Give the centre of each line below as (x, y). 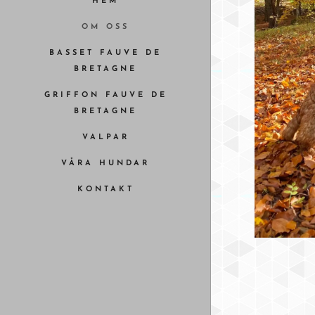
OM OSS (105, 27)
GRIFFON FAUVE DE (105, 95)
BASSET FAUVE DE (105, 53)
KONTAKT (105, 189)
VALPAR (105, 137)
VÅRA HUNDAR (105, 163)
